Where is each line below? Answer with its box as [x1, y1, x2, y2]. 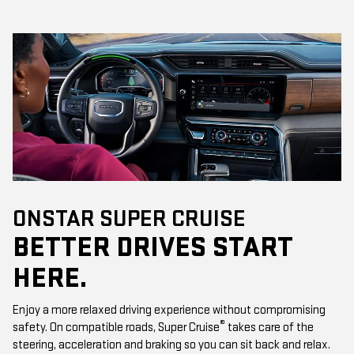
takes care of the [225, 320, 314, 336]
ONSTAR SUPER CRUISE [13, 205, 246, 234]
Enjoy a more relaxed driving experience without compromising [13, 303, 326, 318]
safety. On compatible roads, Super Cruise [13, 320, 220, 336]
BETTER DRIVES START [13, 231, 293, 265]
